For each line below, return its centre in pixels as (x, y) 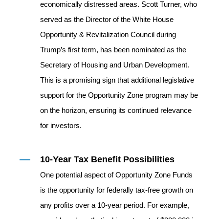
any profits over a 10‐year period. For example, (115, 205)
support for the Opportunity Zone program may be (119, 95)
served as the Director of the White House (107, 19)
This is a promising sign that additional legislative (117, 80)
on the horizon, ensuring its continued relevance (116, 110)
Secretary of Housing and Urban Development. (115, 65)
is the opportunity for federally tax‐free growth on (117, 190)
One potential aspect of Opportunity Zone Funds (116, 175)
